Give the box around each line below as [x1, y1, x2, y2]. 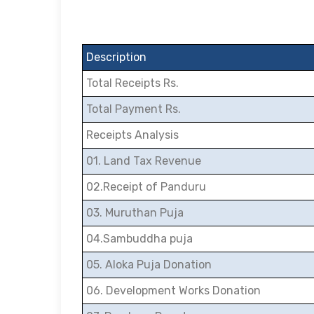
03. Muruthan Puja [86, 206, 184, 219]
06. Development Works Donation [86, 284, 261, 297]
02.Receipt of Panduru [86, 180, 206, 193]
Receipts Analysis [86, 128, 179, 142]
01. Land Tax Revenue [86, 154, 201, 168]
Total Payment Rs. [86, 102, 181, 116]
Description [86, 50, 146, 64]
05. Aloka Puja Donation [86, 258, 212, 271]
